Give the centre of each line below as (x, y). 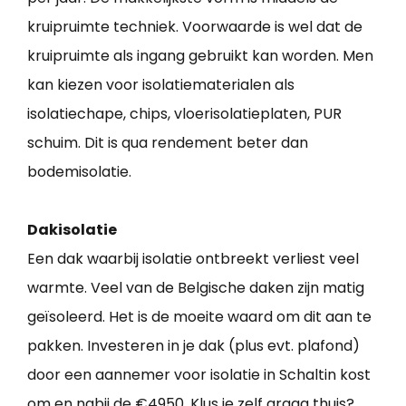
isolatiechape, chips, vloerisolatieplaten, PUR (184, 114)
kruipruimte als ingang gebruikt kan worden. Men (200, 56)
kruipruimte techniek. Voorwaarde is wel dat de (195, 27)
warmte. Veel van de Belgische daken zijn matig (196, 288)
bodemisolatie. (79, 172)
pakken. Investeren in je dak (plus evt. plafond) (193, 346)
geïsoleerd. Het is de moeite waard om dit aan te (199, 317)
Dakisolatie (72, 230)
